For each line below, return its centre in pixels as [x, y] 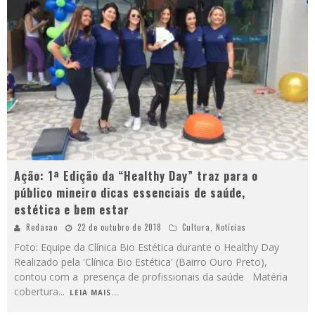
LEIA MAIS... [95, 293]
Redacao [42, 227]
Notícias [231, 227]
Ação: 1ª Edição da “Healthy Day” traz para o [136, 176]
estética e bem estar [72, 210]
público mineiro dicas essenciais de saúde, [130, 193]
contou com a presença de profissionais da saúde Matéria [151, 277]
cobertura [36, 292]
